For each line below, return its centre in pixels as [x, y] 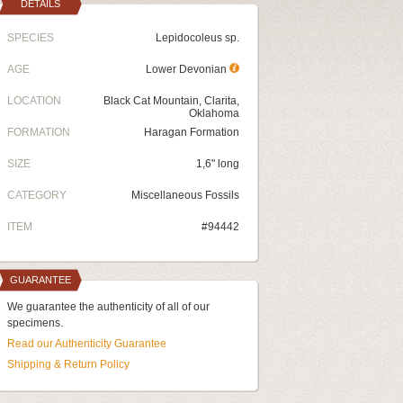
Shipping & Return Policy [68, 364]
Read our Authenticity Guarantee [87, 344]
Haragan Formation [192, 132]
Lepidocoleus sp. [197, 38]
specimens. [35, 323]
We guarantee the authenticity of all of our [108, 307]
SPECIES [31, 38]
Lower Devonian [188, 69]
